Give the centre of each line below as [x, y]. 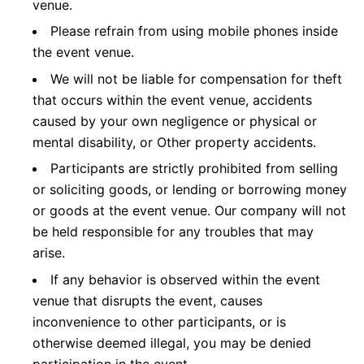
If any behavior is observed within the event [185, 279]
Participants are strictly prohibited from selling [194, 169]
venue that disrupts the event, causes [147, 300]
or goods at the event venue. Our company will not [189, 211]
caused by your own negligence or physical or [175, 121]
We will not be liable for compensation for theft [196, 78]
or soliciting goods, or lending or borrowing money [190, 190]
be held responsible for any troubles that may [173, 232]
